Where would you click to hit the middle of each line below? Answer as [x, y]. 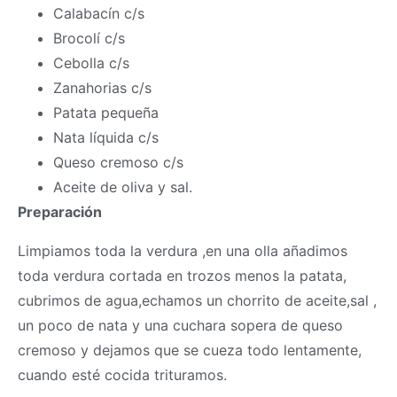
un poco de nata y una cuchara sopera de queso [180, 326]
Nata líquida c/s [106, 138]
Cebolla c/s [91, 63]
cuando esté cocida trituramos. [122, 375]
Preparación [60, 212]
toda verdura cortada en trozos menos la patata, [182, 276]
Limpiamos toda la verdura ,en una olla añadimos [183, 251]
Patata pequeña [106, 113]
